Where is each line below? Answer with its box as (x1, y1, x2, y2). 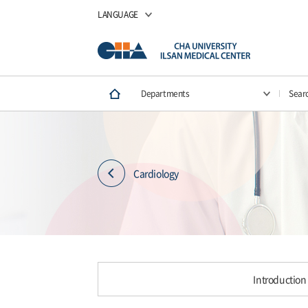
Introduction (253, 272, 307, 286)
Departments (141, 87, 190, 100)
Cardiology (133, 166, 179, 180)
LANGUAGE (98, 8, 138, 21)
